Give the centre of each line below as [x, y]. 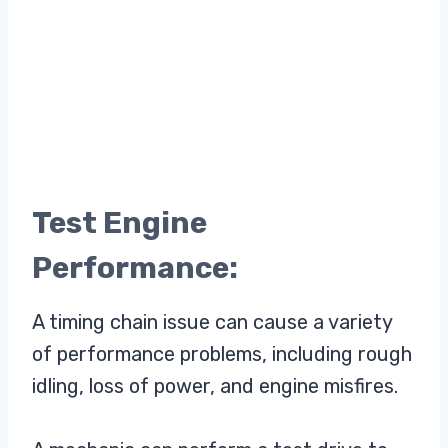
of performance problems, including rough [222, 353]
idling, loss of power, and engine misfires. [215, 385]
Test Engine [119, 222]
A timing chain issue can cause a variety [212, 321]
